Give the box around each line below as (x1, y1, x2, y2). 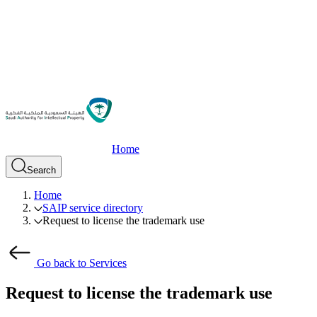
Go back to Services (37, 256, 127, 269)
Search (27, 164, 56, 175)
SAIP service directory (42, 201, 143, 214)
